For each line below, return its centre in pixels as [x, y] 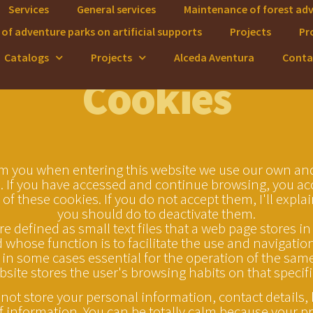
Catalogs [27, 57]
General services [116, 9]
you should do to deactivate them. [156, 213]
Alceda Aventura [214, 57]
